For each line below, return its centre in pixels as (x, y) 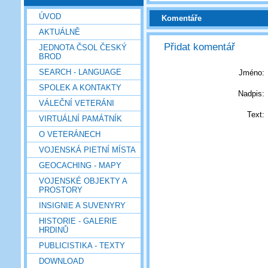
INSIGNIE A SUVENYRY (82, 205)
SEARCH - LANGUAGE (80, 72)
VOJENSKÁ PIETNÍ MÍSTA (87, 150)
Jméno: (252, 72)
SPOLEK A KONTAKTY (80, 87)
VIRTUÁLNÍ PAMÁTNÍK (80, 118)
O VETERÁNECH (70, 134)
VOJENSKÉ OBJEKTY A (83, 181)
